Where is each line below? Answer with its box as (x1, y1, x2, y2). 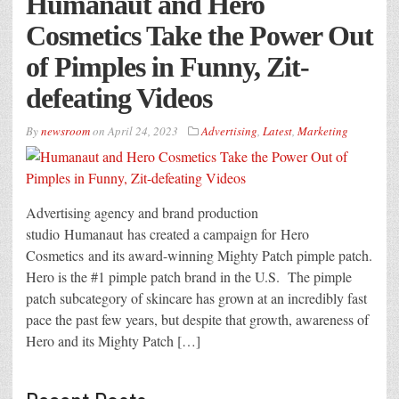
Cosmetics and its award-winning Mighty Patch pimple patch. (26, 246, 372, 265)
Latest (263, 123, 292, 140)
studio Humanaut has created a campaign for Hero (26, 224, 309, 244)
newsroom (41, 123, 90, 140)
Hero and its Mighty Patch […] (26, 331, 200, 351)
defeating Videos (26, 82, 212, 115)
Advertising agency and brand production (26, 203, 258, 223)
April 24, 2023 (108, 123, 178, 140)
